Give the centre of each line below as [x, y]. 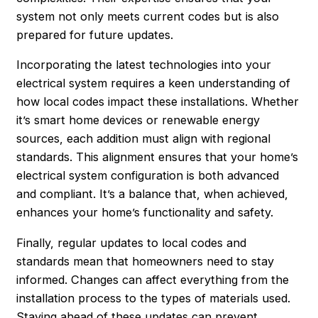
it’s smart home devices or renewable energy [138, 120]
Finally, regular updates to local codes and [132, 242]
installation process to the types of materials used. [154, 298]
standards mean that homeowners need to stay [146, 261]
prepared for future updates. [95, 35]
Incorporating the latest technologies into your [144, 65]
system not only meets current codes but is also [148, 17]
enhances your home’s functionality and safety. [145, 213]
